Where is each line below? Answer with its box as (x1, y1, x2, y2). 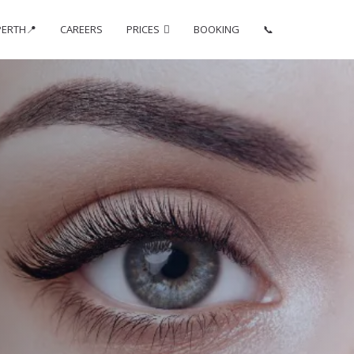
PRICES (126, 21, 160, 36)
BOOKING (194, 21, 239, 36)
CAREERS (60, 21, 103, 36)
